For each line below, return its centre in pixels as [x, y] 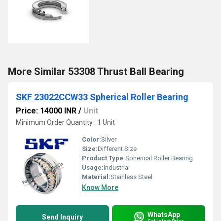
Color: [92, 139]
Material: [96, 177]
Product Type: [104, 158]
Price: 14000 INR [46, 111]
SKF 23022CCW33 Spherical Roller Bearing [102, 97]
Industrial [117, 167]
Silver [109, 139]
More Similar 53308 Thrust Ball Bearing [96, 72]
